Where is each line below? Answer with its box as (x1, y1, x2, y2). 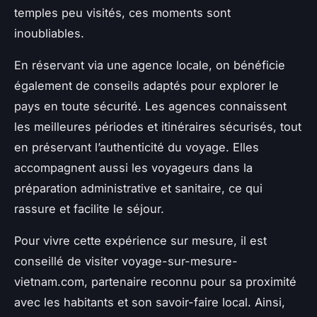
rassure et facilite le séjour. (14, 201, 164, 216)
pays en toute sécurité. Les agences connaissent (14, 98, 287, 113)
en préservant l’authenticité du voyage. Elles (14, 139, 259, 154)
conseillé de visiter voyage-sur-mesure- (14, 253, 238, 268)
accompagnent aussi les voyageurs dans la (14, 160, 253, 175)
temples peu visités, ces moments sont (14, 5, 231, 20)
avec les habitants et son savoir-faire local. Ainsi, (14, 294, 285, 309)
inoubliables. (14, 25, 84, 40)
